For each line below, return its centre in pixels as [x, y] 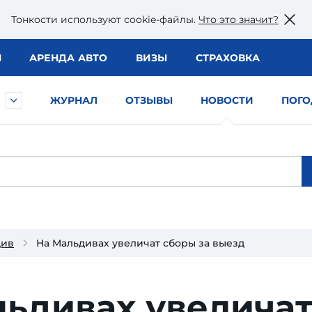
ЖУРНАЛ [74, 100]
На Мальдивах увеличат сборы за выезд [140, 243]
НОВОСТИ [227, 100]
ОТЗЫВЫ [149, 100]
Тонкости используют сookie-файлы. [105, 19]
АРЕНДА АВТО [68, 58]
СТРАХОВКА [227, 58]
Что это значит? [239, 19]
